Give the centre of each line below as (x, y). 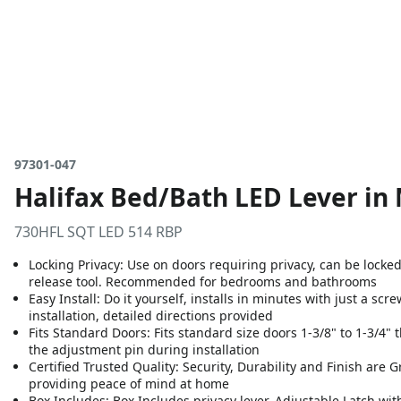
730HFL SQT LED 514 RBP (98, 232)
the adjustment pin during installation (144, 350)
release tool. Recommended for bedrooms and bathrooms (203, 282)
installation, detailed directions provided (151, 316)
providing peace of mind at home (129, 384)
